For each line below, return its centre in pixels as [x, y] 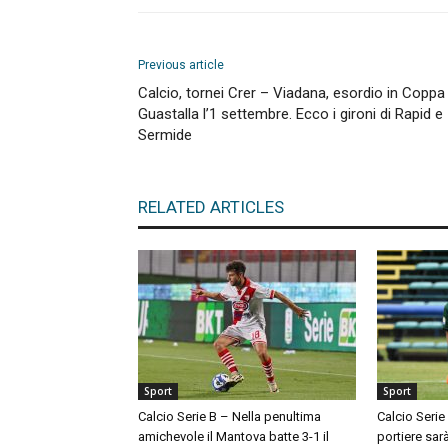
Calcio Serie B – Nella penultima [229, 416]
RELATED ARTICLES [211, 207]
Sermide [165, 135]
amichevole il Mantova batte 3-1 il [233, 436]
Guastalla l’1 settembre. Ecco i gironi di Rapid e [290, 114]
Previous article [181, 65]
